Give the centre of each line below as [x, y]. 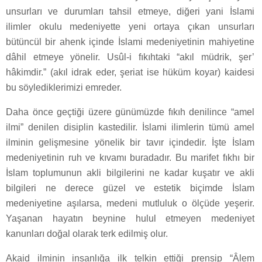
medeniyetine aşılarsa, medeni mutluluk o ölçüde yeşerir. [130, 203]
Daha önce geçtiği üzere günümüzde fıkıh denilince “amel [130, 112]
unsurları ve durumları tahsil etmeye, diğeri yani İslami [130, 11]
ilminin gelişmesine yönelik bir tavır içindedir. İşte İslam [130, 142]
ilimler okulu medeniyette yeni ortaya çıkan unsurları [130, 26]
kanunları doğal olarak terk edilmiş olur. [87, 233]
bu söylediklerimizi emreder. [64, 87]
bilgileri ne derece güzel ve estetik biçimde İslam [130, 188]
